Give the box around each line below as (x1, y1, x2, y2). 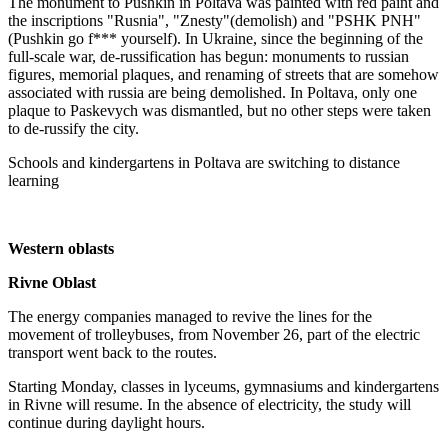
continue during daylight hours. (8, 414, 205, 431)
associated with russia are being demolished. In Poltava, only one (8, 84, 417, 101)
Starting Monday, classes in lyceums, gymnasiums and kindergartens (8, 378, 439, 395)
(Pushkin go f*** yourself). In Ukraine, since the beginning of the (8, 30, 423, 47)
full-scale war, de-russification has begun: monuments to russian (8, 48, 409, 65)
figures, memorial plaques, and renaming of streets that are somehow (8, 66, 439, 83)
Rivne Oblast (8, 274, 96, 291)
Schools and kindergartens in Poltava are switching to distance (8, 154, 400, 171)
